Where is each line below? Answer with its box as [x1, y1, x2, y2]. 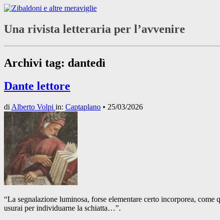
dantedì [68, 56, 106, 69]
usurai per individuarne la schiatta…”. [4, 203, 121, 212]
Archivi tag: [4, 56, 68, 69]
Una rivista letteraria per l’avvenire [4, 22, 185, 35]
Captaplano [65, 102, 101, 111]
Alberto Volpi [11, 102, 55, 111]
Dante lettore [4, 79, 70, 92]
